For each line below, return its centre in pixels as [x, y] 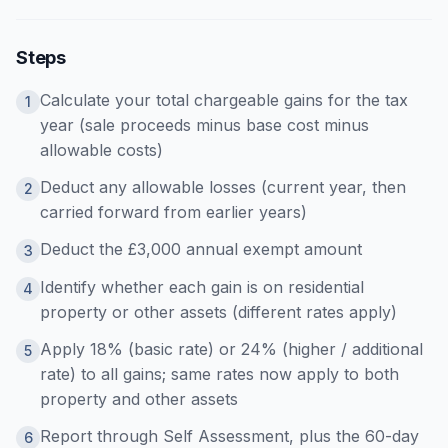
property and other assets [139, 399]
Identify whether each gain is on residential [202, 287]
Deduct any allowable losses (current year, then [223, 187]
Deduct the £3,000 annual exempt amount [201, 249]
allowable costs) [101, 150]
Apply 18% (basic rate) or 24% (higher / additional [231, 349]
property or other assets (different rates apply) [218, 312]
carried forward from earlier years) [173, 212]
